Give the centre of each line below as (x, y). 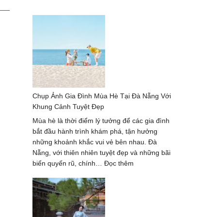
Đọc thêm (119, 163)
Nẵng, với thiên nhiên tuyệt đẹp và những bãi (101, 153)
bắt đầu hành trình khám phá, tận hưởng (95, 131)
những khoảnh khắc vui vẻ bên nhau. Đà (95, 142)
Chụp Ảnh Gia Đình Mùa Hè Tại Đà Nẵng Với (102, 96)
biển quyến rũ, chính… (68, 163)
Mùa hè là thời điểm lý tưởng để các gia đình (101, 121)
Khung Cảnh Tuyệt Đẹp (68, 107)
